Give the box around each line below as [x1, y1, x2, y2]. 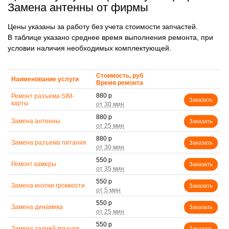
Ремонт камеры [11, 161, 56, 168]
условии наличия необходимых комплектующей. [8, 43, 171, 52]
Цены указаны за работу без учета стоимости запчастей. [8, 22, 198, 31]
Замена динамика [11, 203, 63, 211]
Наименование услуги [11, 76, 79, 83]
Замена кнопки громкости [11, 182, 85, 190]
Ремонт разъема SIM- [11, 93, 74, 100]
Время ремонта [96, 79, 143, 87]
